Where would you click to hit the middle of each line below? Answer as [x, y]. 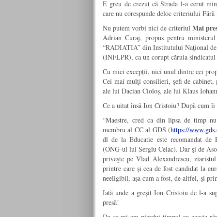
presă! [111, 202]
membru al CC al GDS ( [137, 130]
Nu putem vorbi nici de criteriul [147, 28]
